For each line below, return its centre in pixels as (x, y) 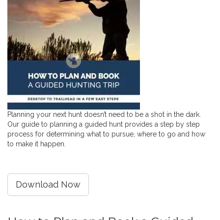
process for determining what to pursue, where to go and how (106, 134)
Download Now (48, 184)
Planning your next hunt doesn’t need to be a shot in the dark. (104, 114)
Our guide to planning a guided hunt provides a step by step (104, 124)
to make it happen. (37, 144)
